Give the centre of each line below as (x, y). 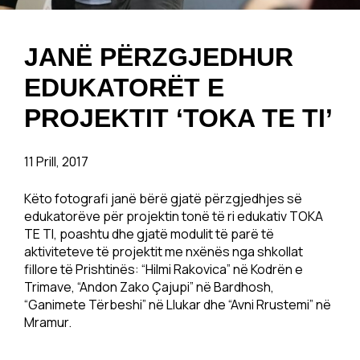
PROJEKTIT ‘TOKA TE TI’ (178, 118)
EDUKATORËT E (124, 88)
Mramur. (48, 322)
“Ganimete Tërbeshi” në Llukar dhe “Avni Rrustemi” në (178, 305)
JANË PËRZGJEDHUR (159, 57)
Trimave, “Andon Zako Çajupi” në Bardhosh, (149, 287)
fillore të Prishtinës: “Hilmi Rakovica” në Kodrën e (164, 269)
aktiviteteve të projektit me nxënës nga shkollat (164, 252)
